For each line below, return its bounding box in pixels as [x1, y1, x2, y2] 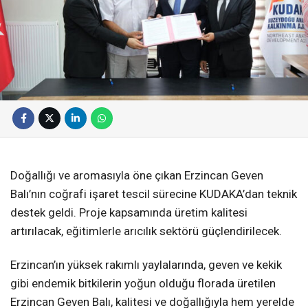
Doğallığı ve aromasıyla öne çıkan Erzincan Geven [10, 168, 263, 182]
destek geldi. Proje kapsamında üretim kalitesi [10, 206, 247, 219]
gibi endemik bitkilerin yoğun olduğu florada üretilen [10, 276, 276, 291]
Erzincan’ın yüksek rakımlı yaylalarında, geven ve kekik [10, 258, 282, 272]
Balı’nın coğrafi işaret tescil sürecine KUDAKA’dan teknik [10, 187, 297, 201]
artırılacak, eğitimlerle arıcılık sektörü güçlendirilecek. [10, 224, 282, 238]
